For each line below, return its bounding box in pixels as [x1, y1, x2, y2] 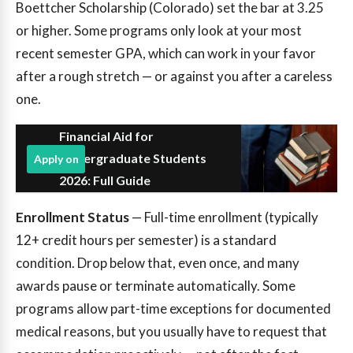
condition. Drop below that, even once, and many [16, 255, 299, 272]
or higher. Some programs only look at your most [16, 21, 302, 39]
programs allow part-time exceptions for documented [16, 300, 331, 318]
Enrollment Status [16, 209, 129, 226]
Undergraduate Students [59, 150, 206, 166]
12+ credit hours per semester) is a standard [16, 232, 277, 249]
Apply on [33, 152, 79, 166]
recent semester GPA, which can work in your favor [16, 44, 316, 61]
